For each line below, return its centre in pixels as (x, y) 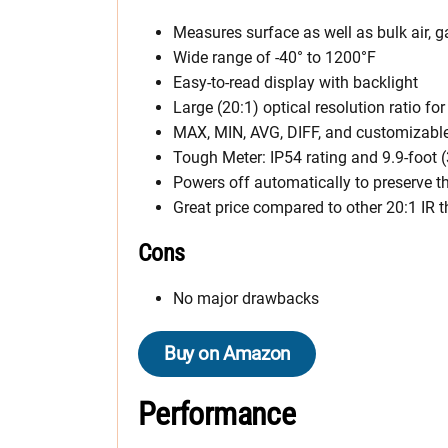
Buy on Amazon (227, 353)
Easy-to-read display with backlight (295, 82)
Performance (216, 413)
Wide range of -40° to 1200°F (274, 57)
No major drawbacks (246, 298)
